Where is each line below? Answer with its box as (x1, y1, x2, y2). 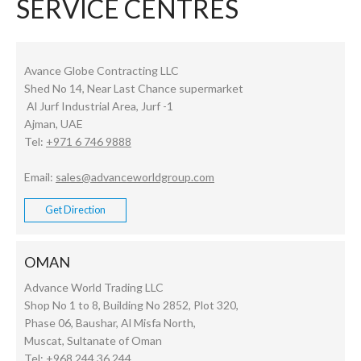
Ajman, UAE (24, 117, 83, 131)
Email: (24, 170, 56, 185)
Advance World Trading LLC (24, 280, 164, 295)
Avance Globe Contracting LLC (24, 64, 179, 78)
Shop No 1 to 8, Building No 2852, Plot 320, (24, 298, 239, 313)
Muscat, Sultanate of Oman (24, 334, 162, 348)
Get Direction (45, 204, 106, 217)
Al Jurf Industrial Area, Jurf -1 (24, 99, 173, 114)
